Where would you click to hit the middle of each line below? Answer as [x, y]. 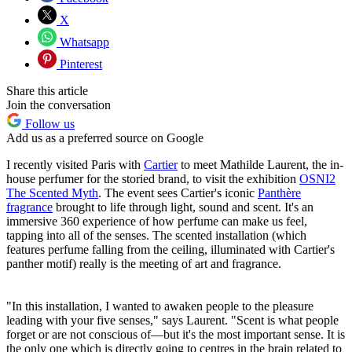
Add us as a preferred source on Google [105, 138]
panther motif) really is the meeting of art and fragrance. [144, 264]
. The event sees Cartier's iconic [178, 193]
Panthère [279, 193]
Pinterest [79, 64]
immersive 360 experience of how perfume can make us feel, [157, 222]
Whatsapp [83, 42]
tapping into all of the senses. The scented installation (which [156, 236]
